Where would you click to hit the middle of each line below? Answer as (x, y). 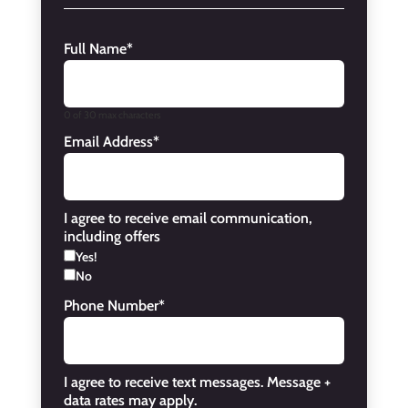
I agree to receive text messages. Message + (197, 382)
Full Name (95, 49)
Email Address (108, 142)
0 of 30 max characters (112, 115)
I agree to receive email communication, (188, 219)
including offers (112, 237)
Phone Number (111, 306)
